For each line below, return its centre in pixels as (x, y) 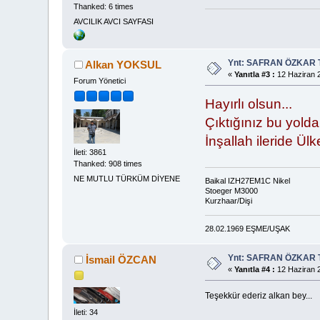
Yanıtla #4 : (255, 269)
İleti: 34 (86, 312)
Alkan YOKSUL (123, 65)
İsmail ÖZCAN (121, 259)
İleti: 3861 (90, 152)
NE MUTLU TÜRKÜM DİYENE (127, 178)
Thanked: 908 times (108, 163)
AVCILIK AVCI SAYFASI (114, 21)
